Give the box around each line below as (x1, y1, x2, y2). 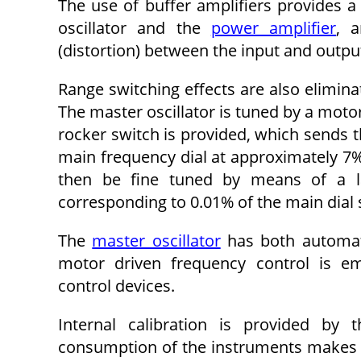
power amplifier (210, 16, 337, 39)
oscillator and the (58, 16, 211, 39)
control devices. (58, 274, 175, 297)
